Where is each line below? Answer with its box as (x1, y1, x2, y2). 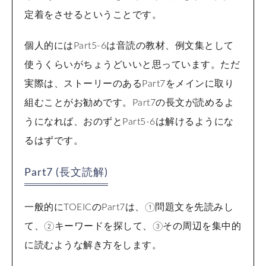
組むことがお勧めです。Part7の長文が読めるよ (24, 98, 234, 108)
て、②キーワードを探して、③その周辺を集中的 (24, 221, 241, 232)
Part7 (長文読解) (24, 167, 108, 179)
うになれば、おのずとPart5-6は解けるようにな (24, 117, 234, 127)
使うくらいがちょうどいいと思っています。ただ (24, 60, 240, 70)
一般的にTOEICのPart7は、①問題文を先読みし (24, 202, 233, 213)
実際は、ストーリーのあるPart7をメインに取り (24, 79, 234, 89)
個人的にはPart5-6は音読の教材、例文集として (24, 41, 234, 51)
